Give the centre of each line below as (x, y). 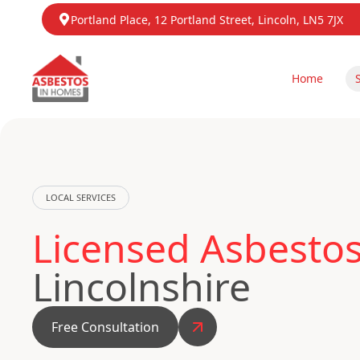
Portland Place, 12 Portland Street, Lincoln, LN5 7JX (207, 20)
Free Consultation (105, 327)
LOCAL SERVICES (81, 197)
